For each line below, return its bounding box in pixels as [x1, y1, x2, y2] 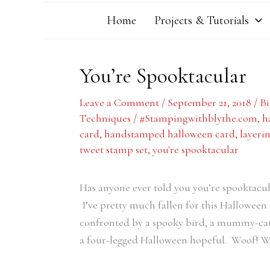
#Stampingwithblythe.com [139, 111, 257, 125]
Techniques [80, 111, 131, 125]
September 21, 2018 [168, 96, 254, 109]
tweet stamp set [80, 143, 148, 156]
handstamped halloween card [104, 127, 235, 140]
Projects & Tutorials [154, 13, 249, 28]
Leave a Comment [80, 96, 159, 109]
